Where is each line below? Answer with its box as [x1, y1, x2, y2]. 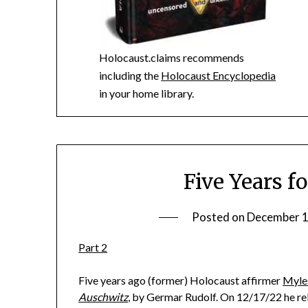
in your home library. [99, 86, 195, 100]
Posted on [192, 210, 247, 225]
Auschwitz [78, 290, 129, 304]
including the [99, 68, 162, 82]
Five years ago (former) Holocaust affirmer [78, 274, 283, 287]
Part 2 [78, 241, 108, 254]
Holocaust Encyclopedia [161, 68, 276, 82]
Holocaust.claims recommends [99, 50, 245, 64]
